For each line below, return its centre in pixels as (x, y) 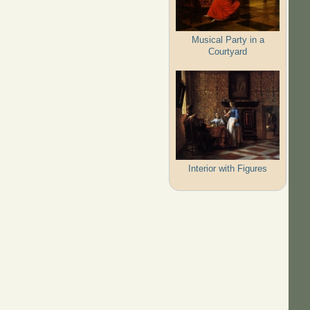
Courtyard (228, 51)
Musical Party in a (228, 39)
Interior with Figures (228, 168)
